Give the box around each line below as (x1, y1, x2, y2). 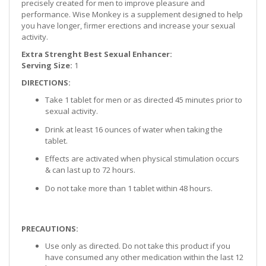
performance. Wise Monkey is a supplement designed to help (21, 9, 243, 20)
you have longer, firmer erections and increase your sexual (21, 20, 235, 31)
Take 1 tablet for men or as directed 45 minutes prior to (45, 94, 242, 105)
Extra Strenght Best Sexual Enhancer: (21, 49, 172, 59)
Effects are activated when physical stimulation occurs (45, 153, 239, 164)
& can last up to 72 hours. (45, 164, 135, 175)
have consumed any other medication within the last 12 (45, 252, 243, 262)
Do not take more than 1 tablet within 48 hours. (45, 182, 213, 194)
